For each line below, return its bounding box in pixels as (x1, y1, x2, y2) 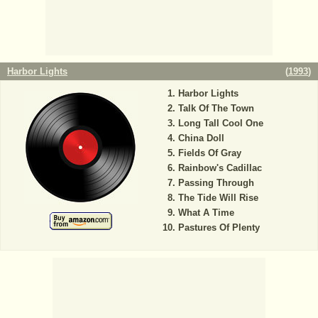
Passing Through (177, 177, 254, 189)
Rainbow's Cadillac (177, 163, 262, 174)
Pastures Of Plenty (177, 222, 260, 234)
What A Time (177, 207, 234, 219)
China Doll (177, 133, 224, 144)
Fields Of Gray (177, 148, 241, 159)
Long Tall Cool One (177, 118, 263, 129)
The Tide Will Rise (177, 192, 258, 204)
